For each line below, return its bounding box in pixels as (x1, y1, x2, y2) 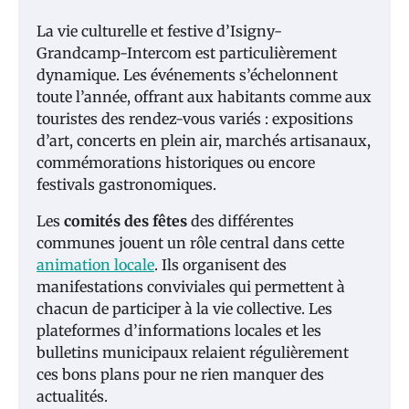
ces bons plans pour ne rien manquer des (37, 364, 324, 383)
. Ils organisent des (154, 255, 287, 274)
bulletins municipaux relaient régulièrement (37, 342, 349, 362)
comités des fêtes (64, 211, 187, 230)
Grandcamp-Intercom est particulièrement (37, 43, 337, 62)
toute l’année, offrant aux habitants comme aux (37, 87, 372, 106)
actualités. (37, 386, 108, 405)
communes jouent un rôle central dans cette (37, 233, 344, 252)
